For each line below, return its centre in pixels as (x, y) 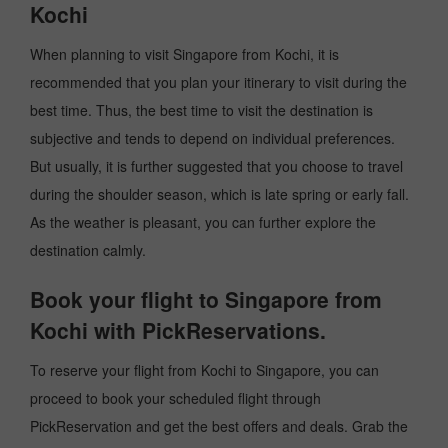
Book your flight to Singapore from (206, 299)
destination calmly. (88, 250)
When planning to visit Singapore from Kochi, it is (184, 54)
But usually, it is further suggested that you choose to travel (216, 166)
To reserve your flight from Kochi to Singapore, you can (204, 370)
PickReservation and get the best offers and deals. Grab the (219, 426)
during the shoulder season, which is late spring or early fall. (219, 194)
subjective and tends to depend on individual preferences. (212, 138)
